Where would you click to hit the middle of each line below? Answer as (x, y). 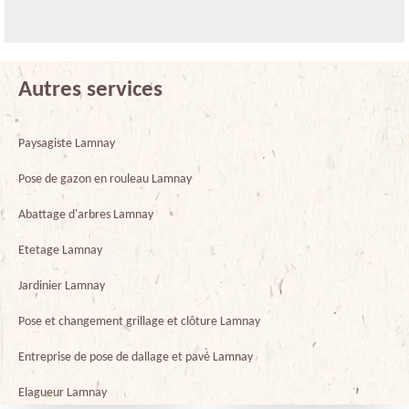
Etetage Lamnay (60, 250)
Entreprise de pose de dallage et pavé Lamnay (136, 357)
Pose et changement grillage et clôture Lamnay (139, 321)
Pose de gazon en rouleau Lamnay (105, 179)
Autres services (90, 89)
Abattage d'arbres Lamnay (86, 215)
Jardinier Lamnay (62, 286)
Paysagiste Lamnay (67, 143)
